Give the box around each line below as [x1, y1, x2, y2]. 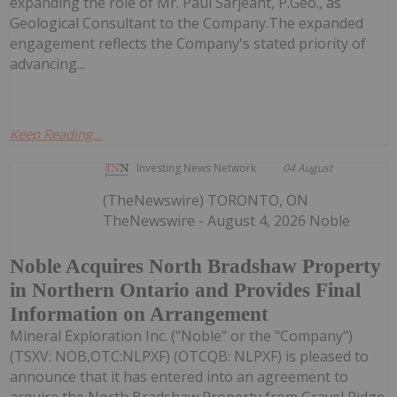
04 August [283, 160, 333, 176]
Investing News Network [136, 160, 257, 176]
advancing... [10, 54, 85, 74]
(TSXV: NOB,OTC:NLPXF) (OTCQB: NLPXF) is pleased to [10, 346, 369, 366]
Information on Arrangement [10, 302, 269, 325]
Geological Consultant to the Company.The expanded [10, 13, 363, 34]
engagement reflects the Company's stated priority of [10, 34, 366, 54]
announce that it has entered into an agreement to [10, 366, 348, 386]
